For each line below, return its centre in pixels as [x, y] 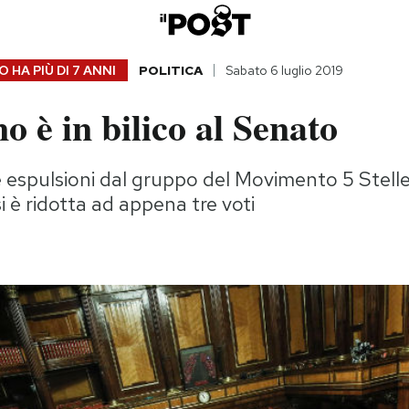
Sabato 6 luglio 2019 [284, 71]
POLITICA [170, 71]
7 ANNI [94, 71]
